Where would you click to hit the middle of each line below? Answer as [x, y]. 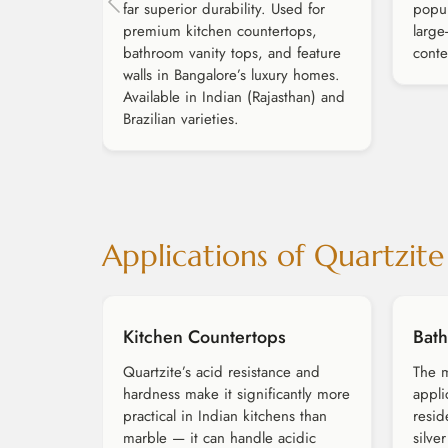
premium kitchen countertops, [220, 31]
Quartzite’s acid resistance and [221, 372]
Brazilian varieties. [181, 119]
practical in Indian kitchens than [225, 416]
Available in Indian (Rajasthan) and [234, 97]
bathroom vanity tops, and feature [232, 53]
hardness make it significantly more [236, 394]
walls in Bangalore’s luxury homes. [231, 75]
